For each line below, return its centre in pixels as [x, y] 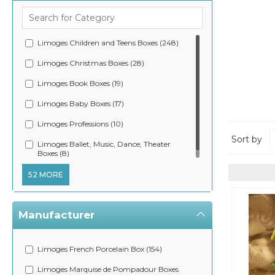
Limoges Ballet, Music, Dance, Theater [104, 144]
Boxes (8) [53, 153]
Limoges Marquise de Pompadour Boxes [108, 269]
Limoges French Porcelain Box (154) [100, 249]
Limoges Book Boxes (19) [80, 83]
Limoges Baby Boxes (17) [81, 103]
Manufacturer [56, 215]
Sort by [247, 140]
